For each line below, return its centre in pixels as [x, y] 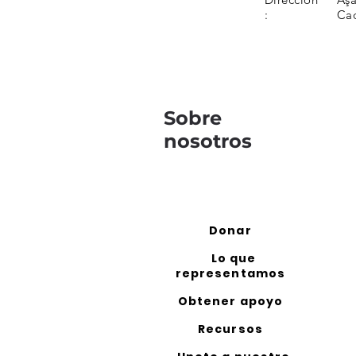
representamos [230, 273]
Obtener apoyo [230, 301]
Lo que [234, 258]
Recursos [230, 329]
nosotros [208, 141]
